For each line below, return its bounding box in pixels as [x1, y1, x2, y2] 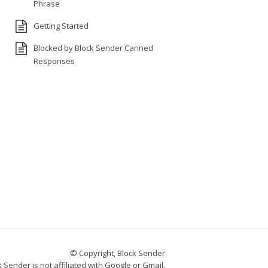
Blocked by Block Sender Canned [33, 42, 153, 53]
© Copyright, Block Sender [70, 248, 165, 258]
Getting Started [33, 20, 89, 31]
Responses [33, 56, 75, 66]
